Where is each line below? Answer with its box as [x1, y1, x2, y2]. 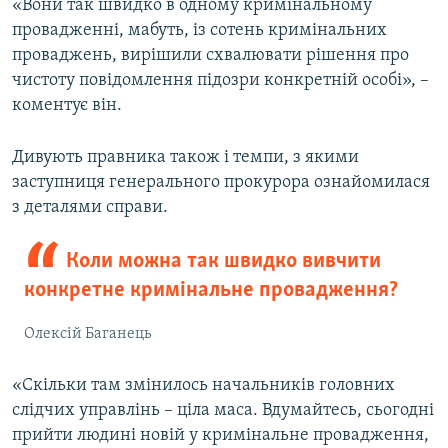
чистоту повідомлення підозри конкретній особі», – [12, 71, 429, 91]
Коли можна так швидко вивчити [65, 250, 381, 274]
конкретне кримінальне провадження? [24, 279, 398, 303]
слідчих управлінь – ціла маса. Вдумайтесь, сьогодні [12, 401, 434, 421]
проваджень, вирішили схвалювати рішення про [12, 46, 409, 66]
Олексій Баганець [24, 326, 151, 343]
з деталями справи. [12, 198, 168, 218]
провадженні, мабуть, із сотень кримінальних [12, 21, 387, 41]
